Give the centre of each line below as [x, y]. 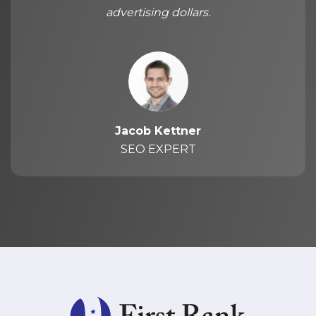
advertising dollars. [158, 12]
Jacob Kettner [158, 131]
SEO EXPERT [158, 149]
